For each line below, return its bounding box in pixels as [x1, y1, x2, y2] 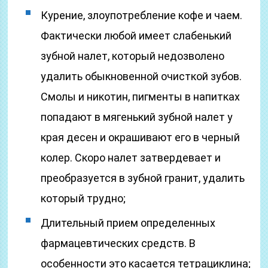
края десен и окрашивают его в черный [41, 131, 240, 144]
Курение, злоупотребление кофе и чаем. [41, 9, 243, 22]
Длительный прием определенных [41, 217, 216, 229]
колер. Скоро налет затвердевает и [41, 151, 221, 164]
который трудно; [41, 192, 126, 205]
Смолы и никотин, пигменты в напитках [41, 90, 240, 103]
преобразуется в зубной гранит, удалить [41, 172, 245, 184]
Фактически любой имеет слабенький [41, 29, 232, 42]
